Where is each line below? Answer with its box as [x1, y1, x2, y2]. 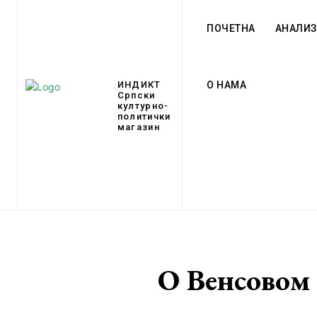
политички [117, 111, 171, 122]
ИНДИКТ [117, 79, 161, 91]
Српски [117, 90, 156, 101]
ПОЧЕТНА [207, 23, 255, 34]
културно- [117, 100, 169, 112]
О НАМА [207, 79, 247, 91]
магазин [117, 122, 160, 133]
